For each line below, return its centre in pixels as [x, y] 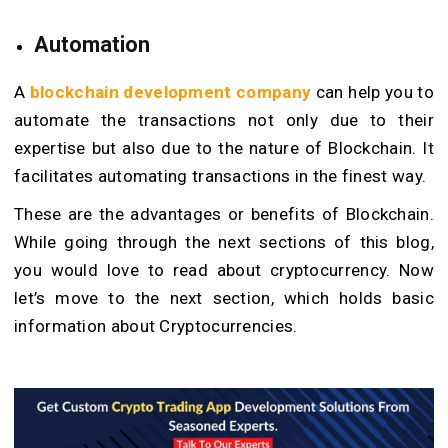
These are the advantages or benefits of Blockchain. [224, 214]
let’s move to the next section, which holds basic [224, 298]
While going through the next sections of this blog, [224, 242]
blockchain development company [170, 92]
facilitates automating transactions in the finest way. [220, 176]
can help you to [372, 92]
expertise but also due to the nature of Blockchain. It [224, 148]
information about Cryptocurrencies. [156, 326]
